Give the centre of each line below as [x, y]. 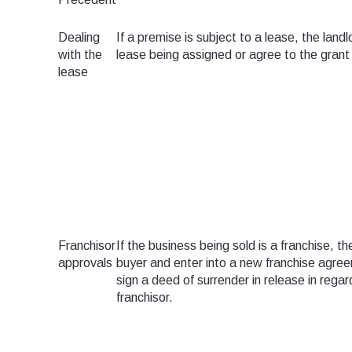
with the [80, 55]
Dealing [79, 38]
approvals [85, 263]
